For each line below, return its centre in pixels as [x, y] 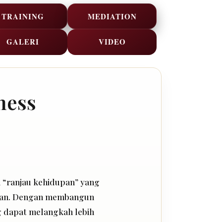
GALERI [23, 41]
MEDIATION [112, 16]
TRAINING [23, 16]
